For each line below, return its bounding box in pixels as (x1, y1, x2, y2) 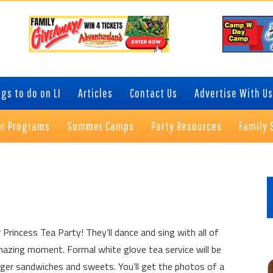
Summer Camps (67, 119, 134, 133)
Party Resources (151, 119, 222, 133)
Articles (78, 86, 113, 100)
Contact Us (130, 86, 177, 100)
